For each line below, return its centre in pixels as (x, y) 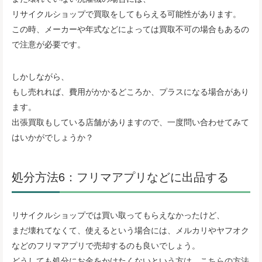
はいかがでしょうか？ (53, 137)
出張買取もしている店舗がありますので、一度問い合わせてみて (130, 122)
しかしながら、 (40, 76)
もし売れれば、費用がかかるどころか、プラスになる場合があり (130, 92)
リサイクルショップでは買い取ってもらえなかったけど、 (118, 214)
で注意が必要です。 (49, 44)
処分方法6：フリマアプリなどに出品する (120, 176)
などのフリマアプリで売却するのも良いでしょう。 (106, 245)
